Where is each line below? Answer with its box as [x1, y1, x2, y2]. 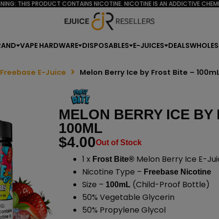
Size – [82, 178, 106, 190]
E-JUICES [133, 40, 164, 50]
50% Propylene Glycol [82, 204, 166, 216]
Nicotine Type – [82, 166, 144, 177]
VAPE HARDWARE [20, 40, 78, 50]
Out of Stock [95, 138, 142, 147]
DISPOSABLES [82, 40, 129, 50]
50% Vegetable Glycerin [82, 191, 175, 203]
